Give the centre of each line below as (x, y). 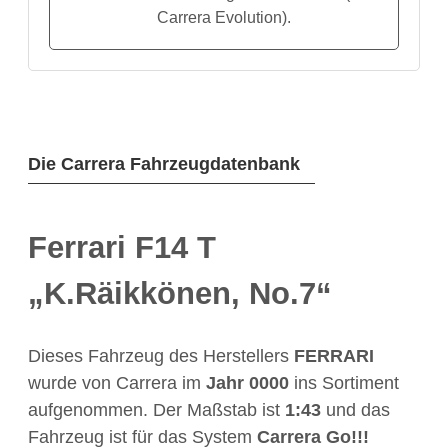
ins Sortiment (344, 382)
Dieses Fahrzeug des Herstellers (161, 355)
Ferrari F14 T (122, 247)
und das (355, 409)
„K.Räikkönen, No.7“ (180, 293)
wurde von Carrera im (117, 382)
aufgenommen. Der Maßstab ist (156, 409)
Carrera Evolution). (224, 17)
